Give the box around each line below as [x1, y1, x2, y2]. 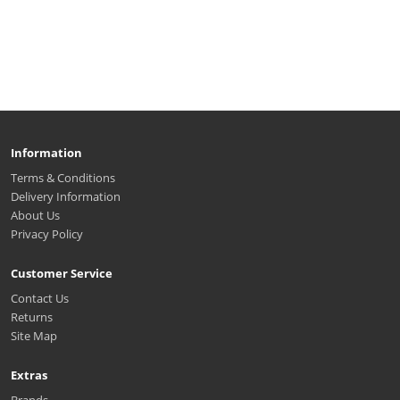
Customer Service [11, 264, 112, 281]
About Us [11, 206, 60, 223]
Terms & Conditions [11, 169, 115, 186]
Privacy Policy [11, 225, 83, 242]
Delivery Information [11, 187, 121, 204]
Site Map [11, 327, 57, 344]
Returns [11, 308, 53, 325]
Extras [11, 366, 47, 383]
